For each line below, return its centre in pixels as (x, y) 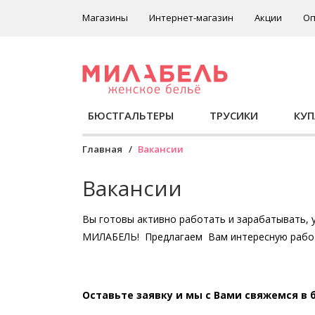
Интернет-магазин (191, 18)
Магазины (105, 18)
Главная (102, 149)
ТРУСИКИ (234, 115)
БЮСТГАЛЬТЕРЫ (131, 115)
